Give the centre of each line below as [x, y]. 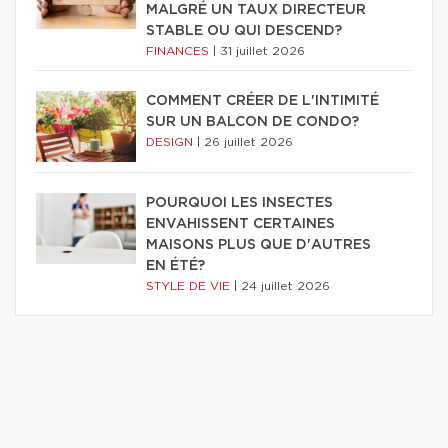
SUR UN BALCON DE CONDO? [252, 121]
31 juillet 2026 [262, 50]
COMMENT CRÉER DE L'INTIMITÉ [262, 100]
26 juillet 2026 [248, 141]
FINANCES [179, 50]
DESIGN [171, 141]
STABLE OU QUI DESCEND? [244, 30]
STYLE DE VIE [190, 285]
